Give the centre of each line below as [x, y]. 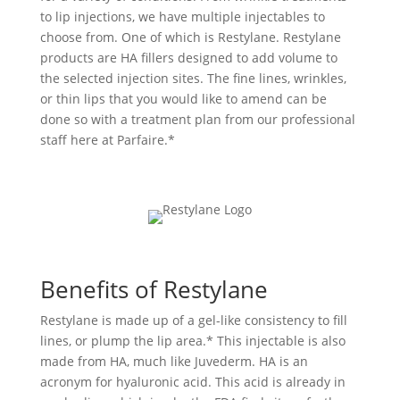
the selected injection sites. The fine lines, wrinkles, [193, 78]
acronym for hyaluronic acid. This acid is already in [192, 382]
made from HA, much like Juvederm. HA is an [174, 361]
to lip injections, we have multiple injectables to [182, 17]
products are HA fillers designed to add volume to [188, 58]
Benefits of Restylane [154, 289]
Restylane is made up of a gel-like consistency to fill [193, 320]
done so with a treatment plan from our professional [197, 119]
